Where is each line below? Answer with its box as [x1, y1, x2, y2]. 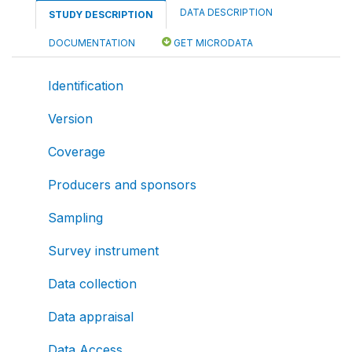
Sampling [48, 210, 103, 225]
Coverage [48, 144, 105, 159]
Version [48, 111, 93, 126]
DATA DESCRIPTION [180, 6, 273, 18]
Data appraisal [48, 309, 134, 324]
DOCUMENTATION [49, 37, 135, 49]
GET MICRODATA [171, 37, 253, 49]
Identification [48, 78, 123, 93]
